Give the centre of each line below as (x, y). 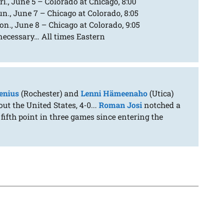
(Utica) (161, 93)
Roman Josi (121, 105)
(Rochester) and (50, 93)
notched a (162, 105)
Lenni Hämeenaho (114, 93)
